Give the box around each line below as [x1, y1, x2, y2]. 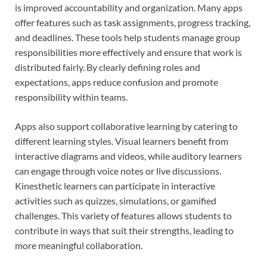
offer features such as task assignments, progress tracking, [15, 16, 250, 28]
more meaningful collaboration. [15, 239, 142, 251]
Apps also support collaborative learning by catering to [15, 120, 238, 132]
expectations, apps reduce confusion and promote [15, 76, 218, 88]
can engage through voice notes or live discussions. [15, 164, 221, 176]
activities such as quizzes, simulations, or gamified [15, 194, 216, 206]
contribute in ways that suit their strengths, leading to [15, 224, 234, 236]
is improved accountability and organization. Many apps [15, 1, 243, 13]
